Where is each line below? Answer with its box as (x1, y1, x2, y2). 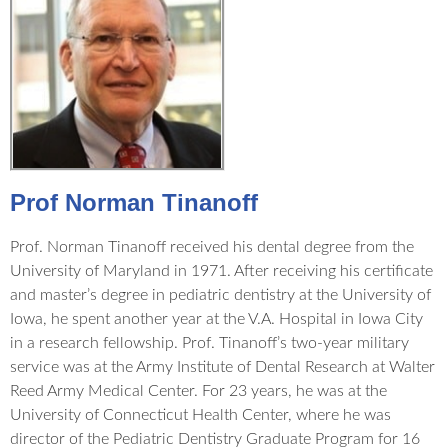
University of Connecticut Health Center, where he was (10, 406, 391, 423)
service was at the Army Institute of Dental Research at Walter (10, 358, 435, 375)
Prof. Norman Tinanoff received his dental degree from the (10, 238, 414, 255)
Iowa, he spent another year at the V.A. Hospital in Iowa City (10, 310, 423, 327)
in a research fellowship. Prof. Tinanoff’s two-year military (10, 334, 409, 351)
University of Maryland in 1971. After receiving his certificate (10, 262, 433, 279)
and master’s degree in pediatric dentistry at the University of (10, 286, 431, 303)
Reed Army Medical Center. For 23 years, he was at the (10, 382, 387, 399)
